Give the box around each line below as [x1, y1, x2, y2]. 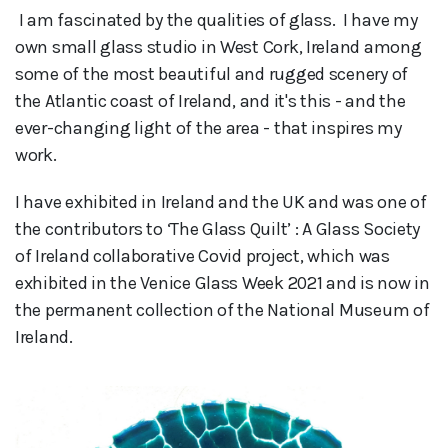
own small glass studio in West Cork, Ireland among [15, 35, 422, 58]
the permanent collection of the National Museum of [15, 298, 430, 321]
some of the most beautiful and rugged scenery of [15, 62, 409, 85]
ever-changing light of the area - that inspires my [15, 116, 402, 139]
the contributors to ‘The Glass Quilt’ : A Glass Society [15, 217, 421, 240]
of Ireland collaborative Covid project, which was [15, 244, 390, 267]
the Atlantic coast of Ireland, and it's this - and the [15, 89, 406, 112]
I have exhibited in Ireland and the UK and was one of [15, 190, 427, 213]
